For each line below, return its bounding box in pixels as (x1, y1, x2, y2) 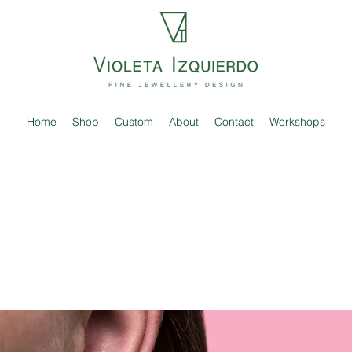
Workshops (269, 115, 325, 129)
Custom (115, 115, 153, 129)
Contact (214, 115, 254, 129)
